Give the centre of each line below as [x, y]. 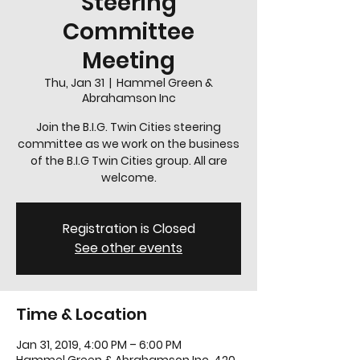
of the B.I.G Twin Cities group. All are [129, 161]
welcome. [129, 178]
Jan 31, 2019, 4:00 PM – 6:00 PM [99, 345]
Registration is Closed [129, 229]
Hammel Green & [165, 83]
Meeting [129, 61]
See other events [129, 248]
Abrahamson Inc [129, 98]
